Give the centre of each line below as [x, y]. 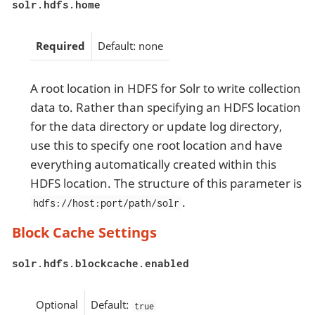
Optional [57, 305]
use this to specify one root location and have [156, 145]
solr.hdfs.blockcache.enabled [101, 263]
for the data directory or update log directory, [156, 126]
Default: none [130, 46]
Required [60, 46]
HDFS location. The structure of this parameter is [166, 183]
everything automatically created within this [153, 164]
